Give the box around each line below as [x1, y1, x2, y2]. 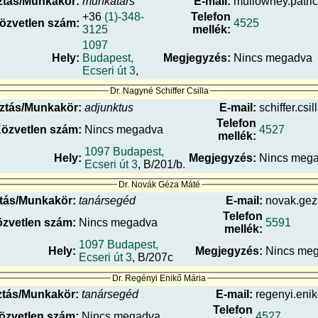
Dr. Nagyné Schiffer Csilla [109, 86, 209, 97]
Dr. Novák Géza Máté [118, 180, 200, 190]
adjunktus [84, 101, 133, 114]
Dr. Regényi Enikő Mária [112, 273, 206, 283]
